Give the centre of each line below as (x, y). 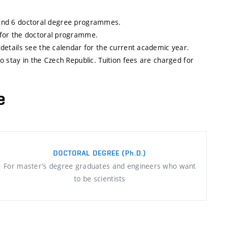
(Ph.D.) (134, 153)
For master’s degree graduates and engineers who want (100, 166)
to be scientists (100, 178)
